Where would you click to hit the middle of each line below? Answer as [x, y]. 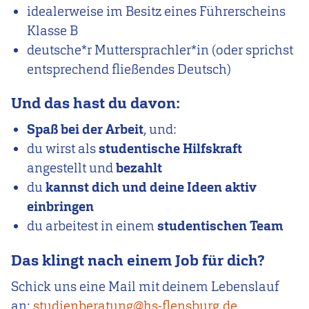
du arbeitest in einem [92, 226]
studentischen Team [221, 226]
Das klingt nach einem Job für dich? [138, 260]
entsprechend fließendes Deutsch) [129, 69]
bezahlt [139, 168]
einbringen [61, 207]
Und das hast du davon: [96, 103]
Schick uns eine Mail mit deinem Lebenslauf [145, 287]
